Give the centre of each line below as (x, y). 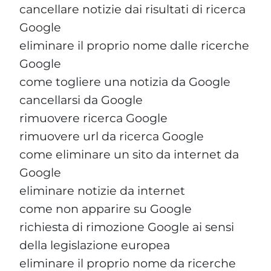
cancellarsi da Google (81, 100)
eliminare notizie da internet (102, 190)
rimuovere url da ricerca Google (112, 136)
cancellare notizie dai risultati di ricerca (132, 9)
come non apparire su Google (106, 208)
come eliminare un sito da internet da (129, 154)
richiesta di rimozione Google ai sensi (127, 227)
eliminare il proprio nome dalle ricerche (134, 45)
